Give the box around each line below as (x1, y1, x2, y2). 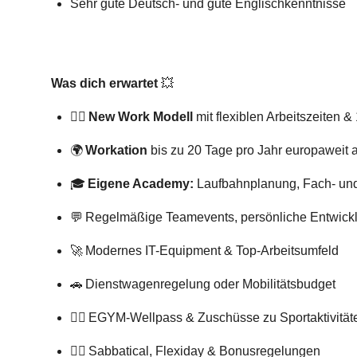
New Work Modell (88, 110, 193, 124)
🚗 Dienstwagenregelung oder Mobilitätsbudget (70, 277, 335, 291)
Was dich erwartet (51, 76, 158, 90)
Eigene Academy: (88, 177, 197, 190)
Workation (85, 143, 147, 157)
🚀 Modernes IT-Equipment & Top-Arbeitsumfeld (70, 244, 339, 257)
